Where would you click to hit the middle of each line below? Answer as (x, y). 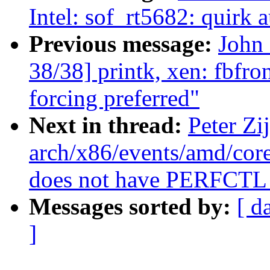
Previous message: (124, 44)
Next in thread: (108, 125)
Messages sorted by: (133, 207)
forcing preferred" (114, 98)
